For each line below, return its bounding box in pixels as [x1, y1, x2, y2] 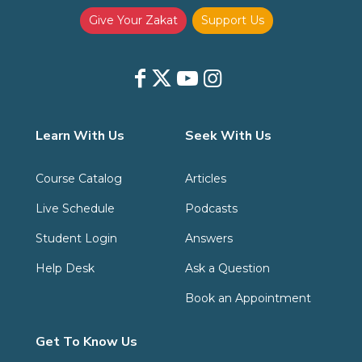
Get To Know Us [35, 333, 137, 351]
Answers [184, 230, 233, 246]
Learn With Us [35, 126, 124, 145]
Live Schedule [35, 200, 115, 216]
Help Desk [35, 260, 95, 276]
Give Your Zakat [89, 12, 179, 27]
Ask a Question [184, 260, 270, 276]
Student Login [35, 230, 117, 246]
